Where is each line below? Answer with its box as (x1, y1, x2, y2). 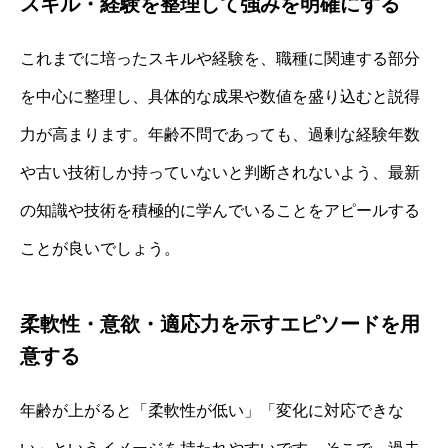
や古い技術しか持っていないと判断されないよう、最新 (20, 164, 420, 182)
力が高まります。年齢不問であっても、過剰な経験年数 (20, 126, 420, 144)
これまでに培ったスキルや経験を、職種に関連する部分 (20, 50, 420, 68)
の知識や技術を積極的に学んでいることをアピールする (20, 202, 420, 220)
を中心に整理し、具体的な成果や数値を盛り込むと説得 (20, 88, 420, 106)
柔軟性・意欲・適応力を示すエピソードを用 (20, 313, 420, 336)
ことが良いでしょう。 (20, 240, 180, 258)
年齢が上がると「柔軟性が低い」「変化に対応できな (20, 402, 404, 420)
